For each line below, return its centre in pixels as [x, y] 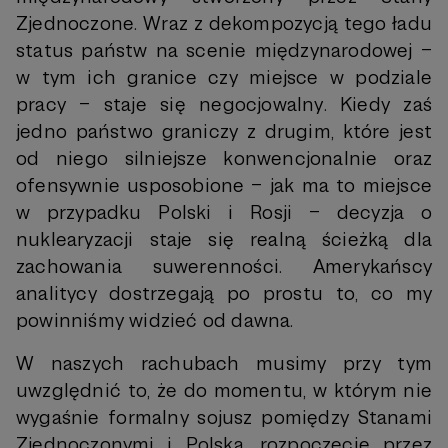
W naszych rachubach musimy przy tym [224, 363]
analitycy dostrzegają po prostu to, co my [224, 293]
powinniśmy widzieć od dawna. [155, 320]
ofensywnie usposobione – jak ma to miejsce [224, 185]
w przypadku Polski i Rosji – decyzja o [224, 212]
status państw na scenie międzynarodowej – [224, 50]
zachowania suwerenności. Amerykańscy [224, 266]
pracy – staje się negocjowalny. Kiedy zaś [224, 104]
